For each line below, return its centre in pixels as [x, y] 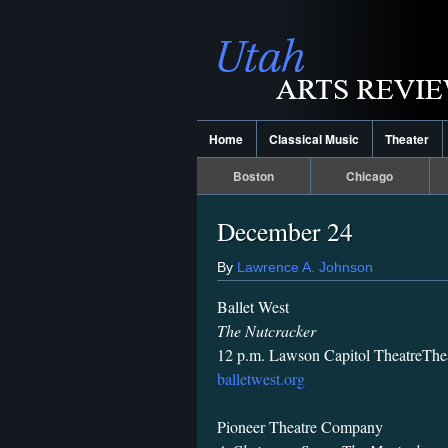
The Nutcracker [266, 331]
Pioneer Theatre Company [300, 427]
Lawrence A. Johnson [305, 266]
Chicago [370, 176]
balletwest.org [261, 379]
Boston [253, 176]
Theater [407, 139]
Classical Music [314, 139]
